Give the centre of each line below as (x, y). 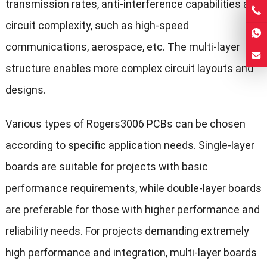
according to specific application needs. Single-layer (130, 145)
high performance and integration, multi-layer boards (131, 253)
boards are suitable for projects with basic (106, 167)
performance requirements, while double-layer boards (133, 188)
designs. (25, 90)
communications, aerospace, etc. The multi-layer (122, 47)
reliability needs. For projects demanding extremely (127, 231)
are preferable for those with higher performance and (132, 210)
